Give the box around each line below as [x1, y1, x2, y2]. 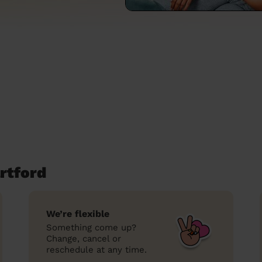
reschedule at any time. [46, 244, 147, 255]
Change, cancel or [46, 233, 121, 244]
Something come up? [46, 222, 136, 233]
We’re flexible [46, 208, 109, 219]
